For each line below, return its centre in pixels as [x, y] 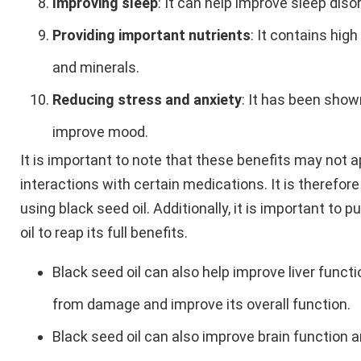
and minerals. [96, 67]
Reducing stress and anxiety [147, 99]
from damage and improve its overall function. [201, 305]
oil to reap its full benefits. [104, 232]
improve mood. [100, 131]
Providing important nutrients [151, 35]
